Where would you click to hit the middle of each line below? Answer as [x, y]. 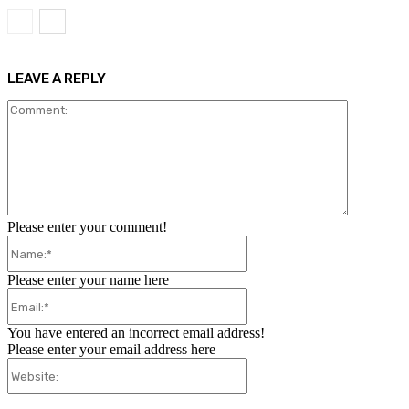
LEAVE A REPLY [57, 79]
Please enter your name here [88, 280]
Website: [271, 365]
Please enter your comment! [87, 227]
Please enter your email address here [111, 350]
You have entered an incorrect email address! [136, 333]
